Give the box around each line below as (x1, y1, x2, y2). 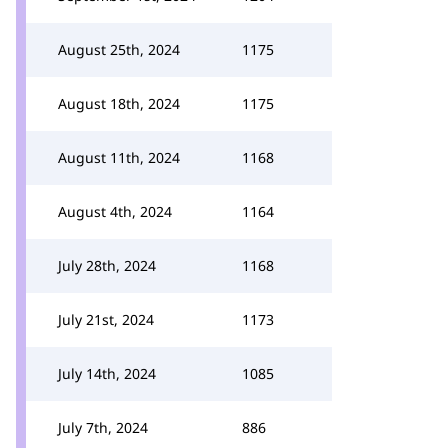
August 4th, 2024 (58, 202, 172, 221)
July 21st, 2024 (58, 310, 154, 329)
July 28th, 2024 (58, 256, 156, 275)
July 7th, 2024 (58, 418, 148, 437)
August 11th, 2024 (58, 148, 180, 167)
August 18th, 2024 (58, 94, 180, 113)
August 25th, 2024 (58, 40, 180, 59)
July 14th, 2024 (58, 364, 156, 383)
